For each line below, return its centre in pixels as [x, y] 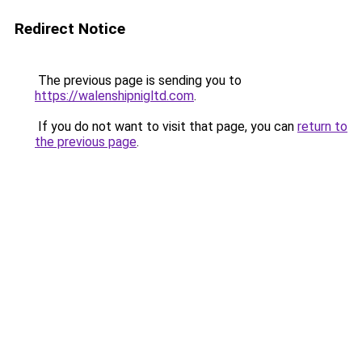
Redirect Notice [70, 29]
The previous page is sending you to [138, 80]
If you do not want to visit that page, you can [166, 126]
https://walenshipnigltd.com [114, 96]
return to [322, 126]
